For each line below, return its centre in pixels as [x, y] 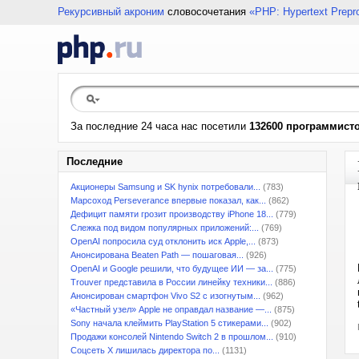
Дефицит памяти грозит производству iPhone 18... [172, 214]
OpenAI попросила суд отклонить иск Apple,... [163, 241]
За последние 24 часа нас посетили [160, 126]
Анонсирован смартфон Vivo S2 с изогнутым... [165, 296]
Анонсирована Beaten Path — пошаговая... [157, 255]
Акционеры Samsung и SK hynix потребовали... [165, 187]
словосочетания [207, 12]
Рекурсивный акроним [111, 12]
